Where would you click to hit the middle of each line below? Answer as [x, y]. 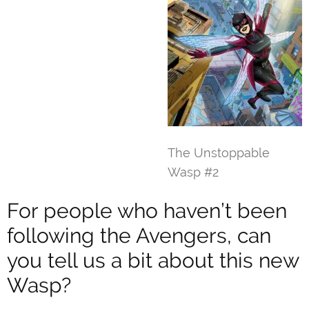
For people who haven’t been [147, 211]
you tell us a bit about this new [153, 261]
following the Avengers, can [139, 236]
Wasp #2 [193, 172]
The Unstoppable [219, 152]
